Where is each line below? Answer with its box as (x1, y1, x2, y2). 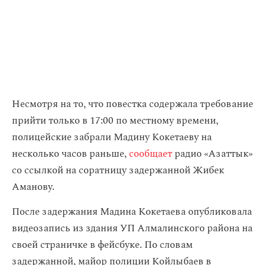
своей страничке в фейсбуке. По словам (12, 237, 193, 253)
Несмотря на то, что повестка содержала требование (12, 96, 253, 112)
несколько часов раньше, (12, 146, 129, 161)
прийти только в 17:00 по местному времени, (12, 113, 218, 128)
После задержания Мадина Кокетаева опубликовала (12, 204, 252, 219)
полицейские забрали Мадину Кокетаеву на (12, 130, 212, 145)
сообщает (129, 146, 174, 161)
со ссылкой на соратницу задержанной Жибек (12, 163, 224, 178)
